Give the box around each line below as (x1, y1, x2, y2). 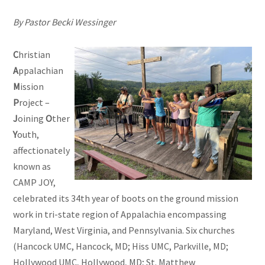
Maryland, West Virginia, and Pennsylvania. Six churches (13, 224, 235, 237)
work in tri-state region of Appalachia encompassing (13, 208, 227, 221)
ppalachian (18, 64, 64, 77)
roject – (19, 96, 50, 109)
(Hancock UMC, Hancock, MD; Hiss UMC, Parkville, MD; (13, 240, 229, 253)
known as (13, 160, 51, 173)
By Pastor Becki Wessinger (13, 16, 117, 28)
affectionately (13, 144, 70, 157)
